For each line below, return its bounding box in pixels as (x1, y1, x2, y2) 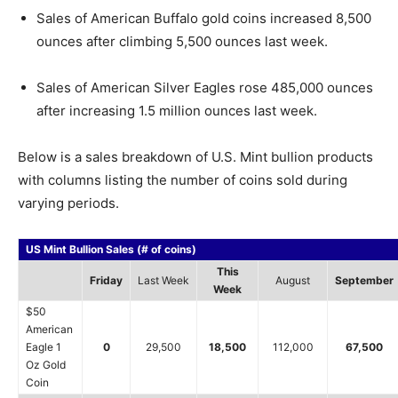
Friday (90, 273, 123, 287)
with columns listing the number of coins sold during (18, 171, 347, 188)
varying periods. (18, 194, 119, 211)
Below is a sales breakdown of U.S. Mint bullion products (18, 147, 373, 165)
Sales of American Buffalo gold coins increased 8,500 (36, 9, 371, 27)
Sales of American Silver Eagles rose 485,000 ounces (36, 78, 373, 96)
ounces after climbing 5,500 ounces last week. (36, 32, 328, 50)
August (275, 273, 310, 287)
